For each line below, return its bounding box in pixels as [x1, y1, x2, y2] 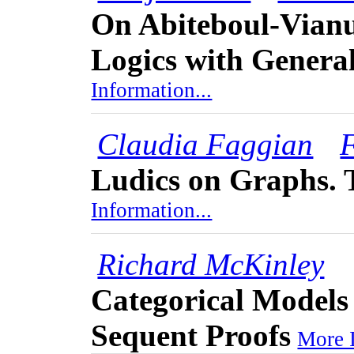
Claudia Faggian [97, 127, 314, 161]
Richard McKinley [97, 247, 325, 281]
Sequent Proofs [91, 318, 292, 352]
